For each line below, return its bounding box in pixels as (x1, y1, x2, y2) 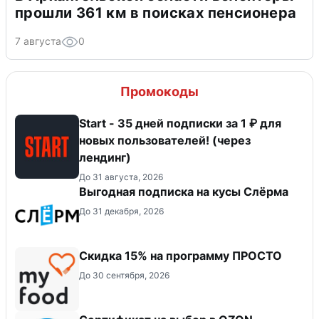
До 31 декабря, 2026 (79, 205, 164, 216)
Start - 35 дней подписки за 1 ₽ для (79, 115, 281, 130)
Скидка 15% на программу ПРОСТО (79, 248, 282, 263)
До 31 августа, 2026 (79, 171, 163, 182)
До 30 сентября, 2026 (79, 269, 169, 281)
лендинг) (79, 150, 131, 164)
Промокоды (120, 83, 199, 99)
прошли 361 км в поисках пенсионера (15, 4, 297, 21)
